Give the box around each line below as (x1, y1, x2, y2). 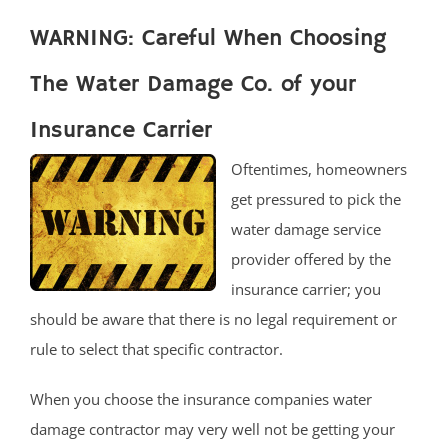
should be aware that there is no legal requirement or (30, 308, 397, 329)
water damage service (231, 218, 381, 239)
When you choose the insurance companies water (30, 388, 372, 409)
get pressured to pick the (231, 188, 401, 209)
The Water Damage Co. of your (30, 69, 356, 99)
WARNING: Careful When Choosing (30, 23, 386, 53)
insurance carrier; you (231, 278, 381, 299)
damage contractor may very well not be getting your (30, 418, 395, 439)
